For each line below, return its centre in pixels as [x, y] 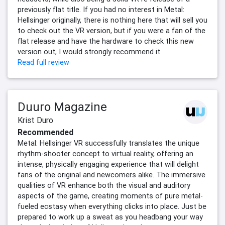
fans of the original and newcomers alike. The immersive [111, 175]
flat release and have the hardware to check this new [106, 41]
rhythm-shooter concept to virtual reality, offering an [105, 154]
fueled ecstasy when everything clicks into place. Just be [112, 207]
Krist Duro [35, 120]
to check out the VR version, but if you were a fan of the [111, 31]
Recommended [45, 132]
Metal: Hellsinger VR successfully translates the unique [108, 143]
